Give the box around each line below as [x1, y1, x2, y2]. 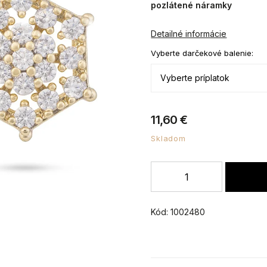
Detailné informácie [151, 29, 227, 39]
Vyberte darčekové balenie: [151, 48, 254, 58]
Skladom [151, 133, 186, 143]
